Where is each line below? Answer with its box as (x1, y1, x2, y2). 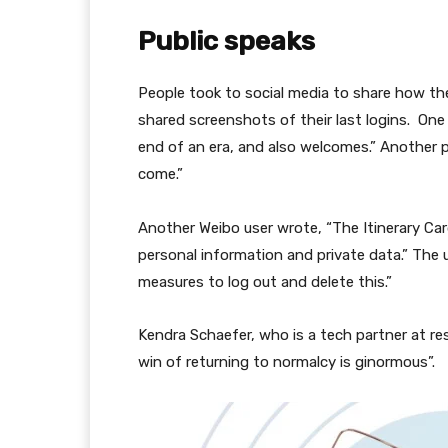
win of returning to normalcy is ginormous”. (138, 353, 435, 371)
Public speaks (138, 25, 315, 57)
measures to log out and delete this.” (138, 273, 392, 291)
